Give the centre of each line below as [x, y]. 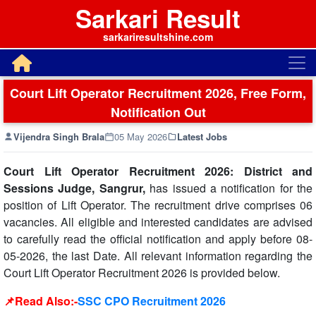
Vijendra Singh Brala [59, 136]
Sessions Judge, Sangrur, [74, 188]
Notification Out [158, 112]
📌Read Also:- [41, 301]
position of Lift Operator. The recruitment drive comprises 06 [158, 205]
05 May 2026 [141, 136]
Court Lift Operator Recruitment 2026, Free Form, [158, 93]
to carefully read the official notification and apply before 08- [158, 239]
